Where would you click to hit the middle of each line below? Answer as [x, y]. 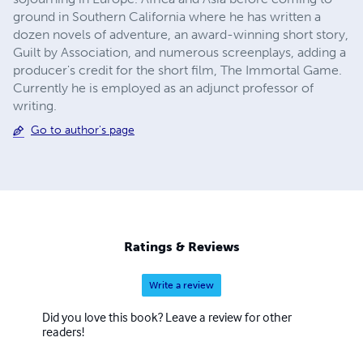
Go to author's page [83, 130]
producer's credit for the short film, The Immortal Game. [177, 70]
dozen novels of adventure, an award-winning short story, [181, 35]
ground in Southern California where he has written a [167, 17]
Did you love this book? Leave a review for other [167, 317]
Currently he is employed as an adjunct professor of [163, 88]
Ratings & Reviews [181, 247]
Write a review [181, 286]
